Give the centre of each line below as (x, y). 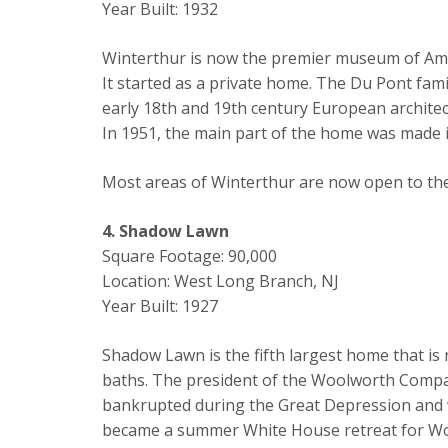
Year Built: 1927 (160, 306)
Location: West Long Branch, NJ (220, 281)
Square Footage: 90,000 (189, 256)
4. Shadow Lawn (165, 231)
